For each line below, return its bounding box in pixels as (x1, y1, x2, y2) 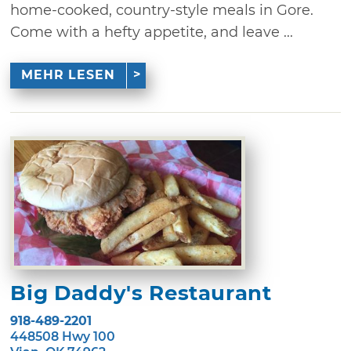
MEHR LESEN (20, 67, 115, 83)
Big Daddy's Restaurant (10, 280, 272, 306)
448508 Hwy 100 (10, 328, 116, 344)
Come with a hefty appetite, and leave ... (10, 23, 294, 41)
